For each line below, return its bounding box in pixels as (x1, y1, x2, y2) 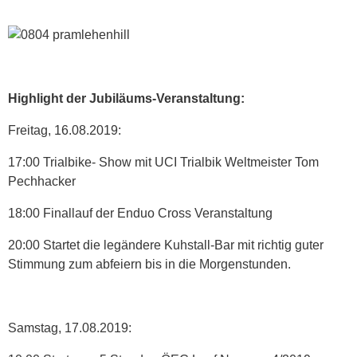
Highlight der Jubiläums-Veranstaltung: (8, 91, 245, 105)
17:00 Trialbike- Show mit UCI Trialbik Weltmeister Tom (8, 155, 319, 169)
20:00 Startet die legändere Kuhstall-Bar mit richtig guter (8, 237, 324, 252)
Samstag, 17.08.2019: (8, 320, 131, 335)
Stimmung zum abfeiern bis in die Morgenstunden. (8, 257, 291, 271)
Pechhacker (8, 174, 76, 188)
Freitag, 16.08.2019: (8, 123, 121, 137)
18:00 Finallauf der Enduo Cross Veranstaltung (8, 206, 273, 220)
